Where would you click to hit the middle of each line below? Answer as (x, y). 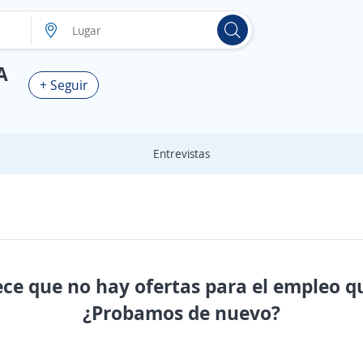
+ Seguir (64, 85)
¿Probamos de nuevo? (181, 312)
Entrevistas (181, 154)
